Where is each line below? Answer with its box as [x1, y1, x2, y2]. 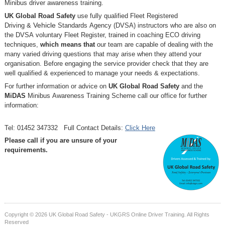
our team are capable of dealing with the [94, 40, 213, 48]
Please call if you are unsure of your [4, 137, 117, 145]
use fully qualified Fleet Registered [75, 12, 178, 20]
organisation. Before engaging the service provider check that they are [4, 59, 208, 67]
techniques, [4, 40, 40, 48]
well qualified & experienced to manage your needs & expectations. [4, 69, 200, 77]
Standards [57, 21, 89, 29]
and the [179, 82, 203, 90]
